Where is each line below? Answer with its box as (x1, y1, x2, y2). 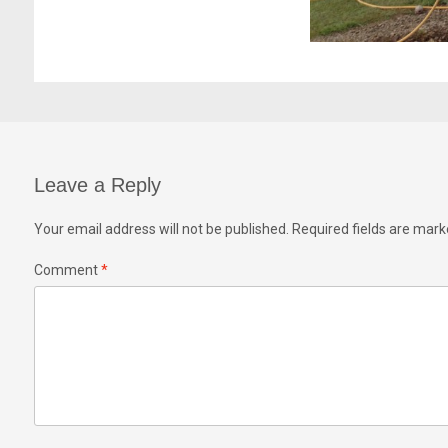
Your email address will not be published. (33, 221, 289, 237)
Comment (33, 262, 101, 278)
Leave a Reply (33, 174, 161, 196)
